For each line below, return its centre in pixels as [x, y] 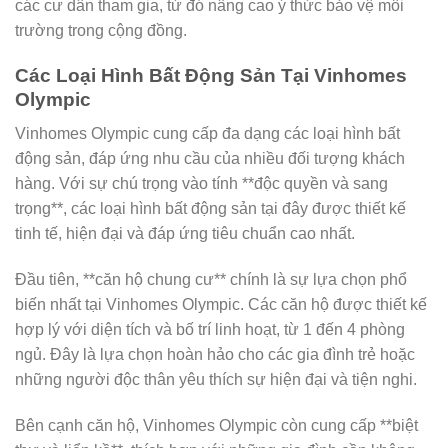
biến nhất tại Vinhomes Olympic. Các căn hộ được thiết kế [221, 305]
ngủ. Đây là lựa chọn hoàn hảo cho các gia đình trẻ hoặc [215, 355]
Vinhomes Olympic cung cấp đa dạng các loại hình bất [207, 134]
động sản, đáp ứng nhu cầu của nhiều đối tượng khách [210, 159]
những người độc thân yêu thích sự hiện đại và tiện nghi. [216, 380]
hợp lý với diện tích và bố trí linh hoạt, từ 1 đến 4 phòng [210, 330]
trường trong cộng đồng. [101, 30]
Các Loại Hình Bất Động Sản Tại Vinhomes [211, 75]
